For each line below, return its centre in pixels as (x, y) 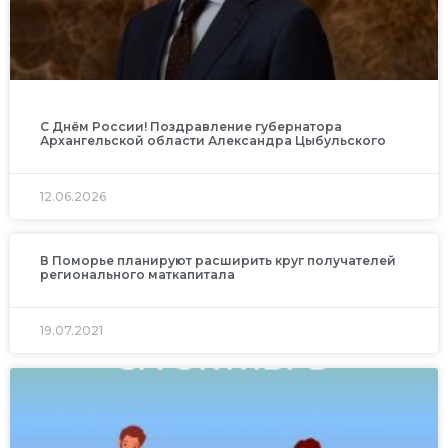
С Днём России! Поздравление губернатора (191, 127)
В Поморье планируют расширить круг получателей (218, 261)
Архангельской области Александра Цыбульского (213, 141)
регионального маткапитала (137, 275)
